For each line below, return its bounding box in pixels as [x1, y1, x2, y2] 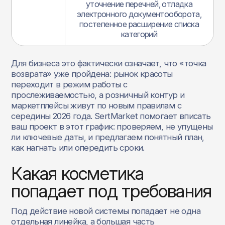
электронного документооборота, [76, 9, 202, 20]
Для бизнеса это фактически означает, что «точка [11, 58, 206, 68]
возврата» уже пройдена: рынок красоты [11, 68, 173, 79]
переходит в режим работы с [11, 79, 128, 89]
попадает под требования [11, 180, 212, 202]
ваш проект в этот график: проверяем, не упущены [11, 121, 213, 132]
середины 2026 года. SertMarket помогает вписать [11, 110, 211, 121]
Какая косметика [11, 162, 144, 185]
